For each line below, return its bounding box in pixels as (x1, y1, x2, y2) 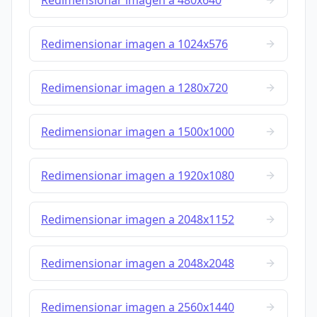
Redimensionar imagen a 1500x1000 (41, 124, 234, 140)
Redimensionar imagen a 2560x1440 (41, 299, 234, 316)
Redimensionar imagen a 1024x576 (41, 36, 228, 52)
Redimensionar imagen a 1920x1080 (41, 168, 234, 184)
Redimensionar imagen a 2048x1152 (41, 212, 234, 228)
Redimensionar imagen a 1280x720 (41, 80, 228, 96)
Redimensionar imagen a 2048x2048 (41, 255, 234, 272)
